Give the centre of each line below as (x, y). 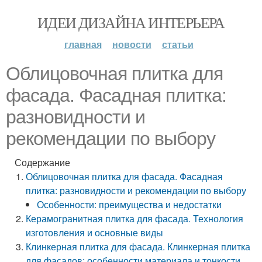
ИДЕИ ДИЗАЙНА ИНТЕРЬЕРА (131, 22)
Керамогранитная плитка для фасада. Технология (135, 218)
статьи (177, 44)
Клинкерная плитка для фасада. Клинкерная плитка (138, 247)
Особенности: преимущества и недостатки (130, 204)
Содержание (42, 162)
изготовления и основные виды (95, 232)
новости (132, 44)
